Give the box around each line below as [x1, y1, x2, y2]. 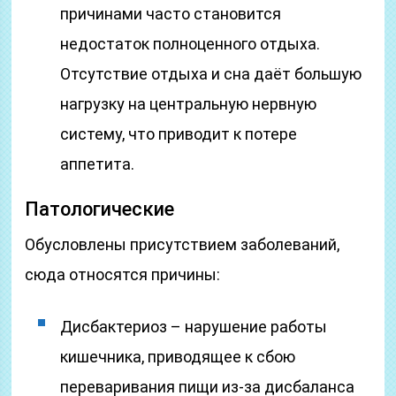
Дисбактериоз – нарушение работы [60, 317, 328, 336]
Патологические [25, 198, 175, 220]
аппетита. [60, 155, 135, 173]
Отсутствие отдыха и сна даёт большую [60, 65, 362, 83]
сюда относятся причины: [25, 265, 221, 284]
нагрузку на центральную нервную [60, 95, 317, 113]
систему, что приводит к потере [60, 125, 298, 143]
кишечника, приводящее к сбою [60, 347, 296, 366]
